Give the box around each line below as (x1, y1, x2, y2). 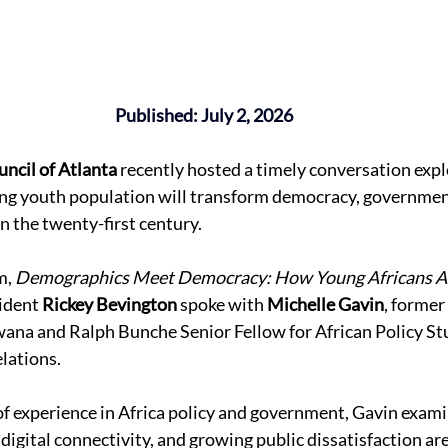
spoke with (177, 292, 267, 315)
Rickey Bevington (42, 292, 177, 315)
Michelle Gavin (267, 292, 384, 315)
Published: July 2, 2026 (115, 103, 293, 126)
